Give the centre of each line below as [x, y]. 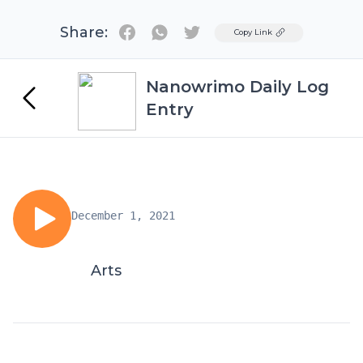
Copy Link [253, 32]
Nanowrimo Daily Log [237, 87]
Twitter [215, 31]
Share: [84, 32]
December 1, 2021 [123, 216]
